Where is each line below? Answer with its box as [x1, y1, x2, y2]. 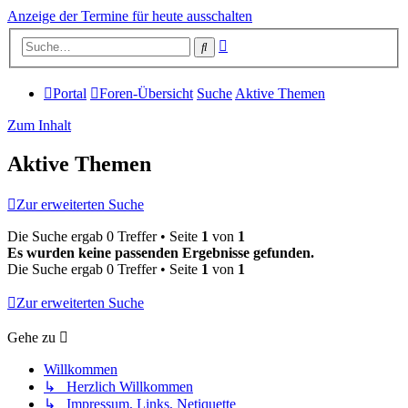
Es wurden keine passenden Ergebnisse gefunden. [7, 245, 314, 261]
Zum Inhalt [7, 117, 71, 133]
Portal [53, 85, 87, 101]
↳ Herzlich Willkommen [44, 379, 193, 395]
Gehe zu [7, 330, 56, 346]
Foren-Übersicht [99, 85, 193, 101]
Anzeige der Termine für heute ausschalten [7, 8, 252, 24]
